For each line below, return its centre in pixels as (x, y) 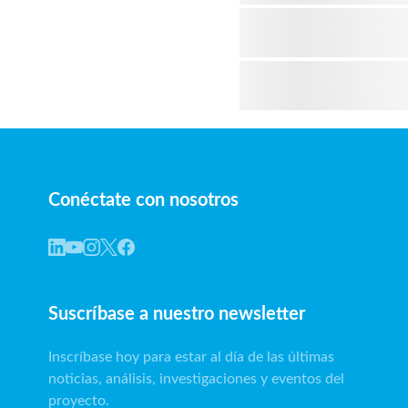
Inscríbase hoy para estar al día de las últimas (191, 357)
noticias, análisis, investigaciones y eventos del (196, 379)
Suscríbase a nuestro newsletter (177, 315)
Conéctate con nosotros (143, 200)
